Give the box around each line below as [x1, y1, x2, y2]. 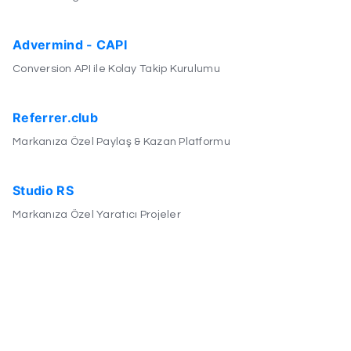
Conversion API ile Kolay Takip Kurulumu [12, 63, 220, 74]
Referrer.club [12, 109, 99, 125]
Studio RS [12, 182, 74, 198]
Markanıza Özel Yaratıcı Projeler [12, 208, 181, 220]
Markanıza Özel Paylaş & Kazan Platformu [12, 136, 230, 147]
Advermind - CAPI [12, 36, 128, 52]
